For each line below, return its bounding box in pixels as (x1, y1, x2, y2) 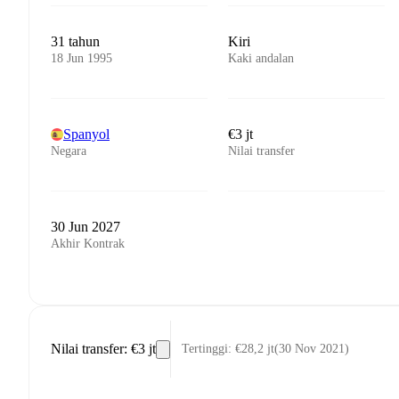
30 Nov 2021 (279, 342, 345, 355)
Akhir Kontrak (51, 237, 125, 250)
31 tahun (51, 34, 100, 49)
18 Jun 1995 (51, 52, 112, 65)
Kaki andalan (228, 52, 295, 65)
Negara (51, 144, 86, 158)
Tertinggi (182, 342, 228, 355)
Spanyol (63, 126, 110, 142)
